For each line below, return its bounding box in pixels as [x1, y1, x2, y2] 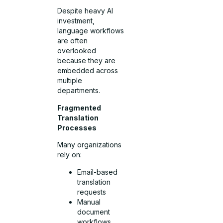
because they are [57, 56, 116, 65]
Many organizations [57, 140, 122, 149]
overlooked [57, 46, 97, 55]
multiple [57, 76, 83, 85]
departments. [57, 86, 101, 95]
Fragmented [57, 103, 102, 112]
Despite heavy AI [57, 6, 113, 15]
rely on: [57, 150, 82, 159]
